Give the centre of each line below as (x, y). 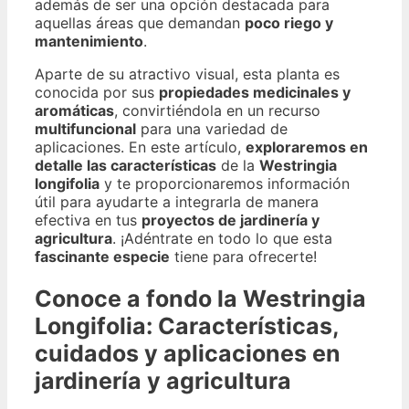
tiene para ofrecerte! (243, 257)
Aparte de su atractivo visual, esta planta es (187, 74)
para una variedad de (212, 129)
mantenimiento (89, 41)
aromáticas (74, 110)
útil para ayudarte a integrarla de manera (177, 202)
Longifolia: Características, (187, 325)
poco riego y (289, 23)
